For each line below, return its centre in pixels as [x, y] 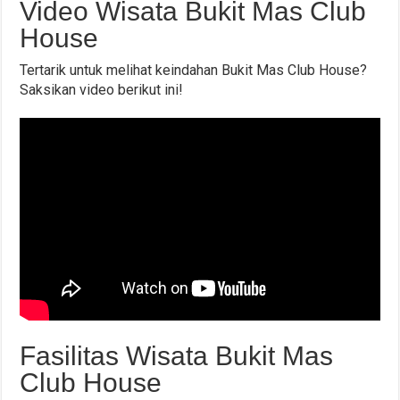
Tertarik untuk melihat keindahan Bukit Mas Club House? [194, 71]
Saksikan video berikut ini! [102, 90]
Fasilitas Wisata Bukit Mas [177, 356]
